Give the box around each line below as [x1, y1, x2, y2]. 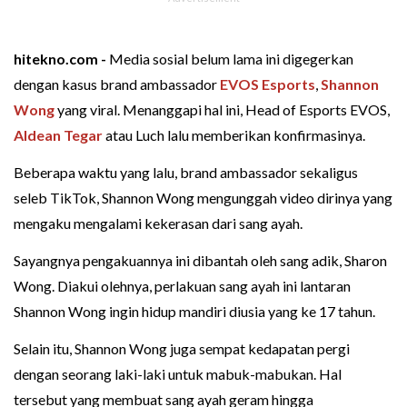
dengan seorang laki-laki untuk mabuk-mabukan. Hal [14, 364, 342, 382]
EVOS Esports [220, 74, 315, 93]
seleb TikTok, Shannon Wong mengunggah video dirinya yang [14, 188, 392, 206]
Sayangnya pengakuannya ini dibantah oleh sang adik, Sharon [14, 251, 387, 269]
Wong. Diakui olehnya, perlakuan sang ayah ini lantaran [14, 276, 351, 294]
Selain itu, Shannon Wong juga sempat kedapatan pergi [14, 339, 350, 357]
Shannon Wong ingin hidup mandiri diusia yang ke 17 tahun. [14, 302, 375, 320]
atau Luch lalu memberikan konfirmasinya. [103, 125, 365, 144]
